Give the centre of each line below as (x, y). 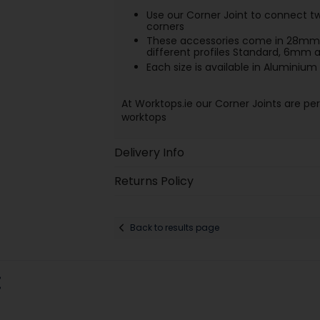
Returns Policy (154, 181)
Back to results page (174, 228)
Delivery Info (149, 152)
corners (165, 27)
